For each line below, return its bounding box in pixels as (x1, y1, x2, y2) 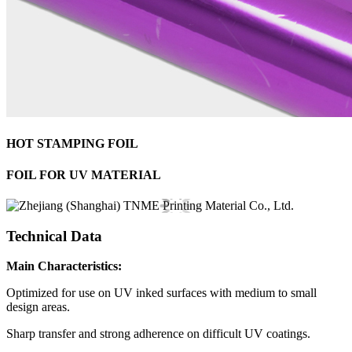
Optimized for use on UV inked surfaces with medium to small (6, 286, 317, 300)
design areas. (6, 300, 70, 314)
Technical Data (6, 227, 102, 244)
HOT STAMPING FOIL (6, 137, 138, 151)
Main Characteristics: (6, 259, 122, 273)
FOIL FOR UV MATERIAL (6, 167, 161, 181)
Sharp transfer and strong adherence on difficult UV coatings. (6, 327, 310, 341)
